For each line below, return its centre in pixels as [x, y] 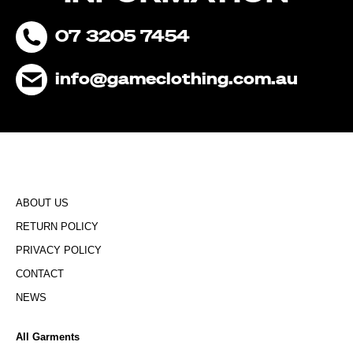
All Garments [48, 337]
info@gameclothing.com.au [176, 80]
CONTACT [40, 274]
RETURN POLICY [57, 227]
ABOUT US [42, 203]
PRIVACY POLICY [59, 250]
